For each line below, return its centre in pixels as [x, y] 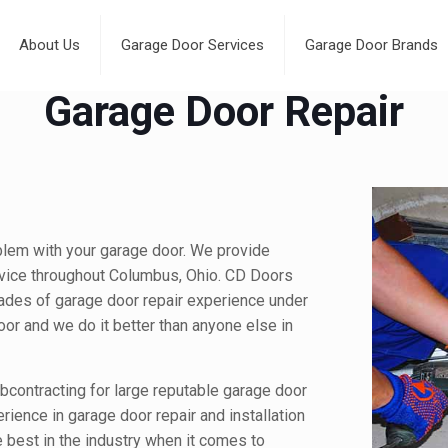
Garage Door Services [192, 45]
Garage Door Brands [371, 45]
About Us [49, 45]
